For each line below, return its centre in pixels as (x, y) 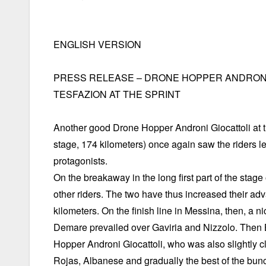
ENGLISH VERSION (97, 45)
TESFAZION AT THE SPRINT (117, 94)
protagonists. (80, 161)
